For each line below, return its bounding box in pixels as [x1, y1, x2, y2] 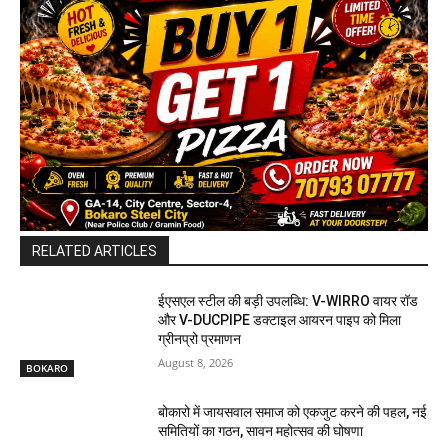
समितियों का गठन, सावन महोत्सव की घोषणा [158, 423, 364, 440]
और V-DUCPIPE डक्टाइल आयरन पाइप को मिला [158, 311, 402, 328]
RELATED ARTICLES [32, 242, 157, 259]
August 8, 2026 [158, 354, 234, 370]
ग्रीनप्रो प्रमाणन [158, 330, 242, 347]
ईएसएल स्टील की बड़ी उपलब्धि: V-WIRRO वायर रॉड [158, 292, 419, 309]
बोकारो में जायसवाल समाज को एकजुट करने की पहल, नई [158, 404, 428, 421]
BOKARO [26, 361, 68, 376]
